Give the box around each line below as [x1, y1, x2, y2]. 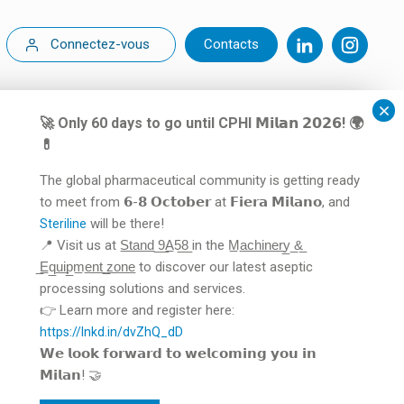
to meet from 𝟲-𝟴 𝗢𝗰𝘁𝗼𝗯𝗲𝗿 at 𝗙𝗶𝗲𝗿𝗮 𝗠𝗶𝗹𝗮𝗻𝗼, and [40, 194, 353, 210]
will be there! [87, 216, 164, 232]
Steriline [40, 216, 87, 231]
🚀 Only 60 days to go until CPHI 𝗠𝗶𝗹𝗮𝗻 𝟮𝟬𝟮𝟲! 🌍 [40, 115, 363, 132]
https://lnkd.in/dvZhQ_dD [40, 325, 183, 339]
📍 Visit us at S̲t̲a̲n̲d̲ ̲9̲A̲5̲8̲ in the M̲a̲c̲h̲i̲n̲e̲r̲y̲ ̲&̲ [40, 237, 303, 253]
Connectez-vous [50, 36, 150, 52]
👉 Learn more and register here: [40, 302, 238, 318]
